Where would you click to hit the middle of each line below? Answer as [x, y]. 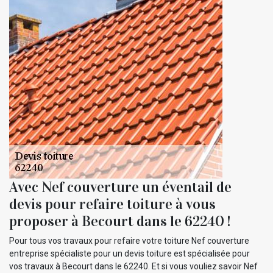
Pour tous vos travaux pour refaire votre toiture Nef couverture [129, 240]
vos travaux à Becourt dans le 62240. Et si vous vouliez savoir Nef [133, 266]
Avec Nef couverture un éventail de [120, 187]
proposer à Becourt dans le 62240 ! [120, 221]
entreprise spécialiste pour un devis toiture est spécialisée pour [129, 253]
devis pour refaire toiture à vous [112, 204]
